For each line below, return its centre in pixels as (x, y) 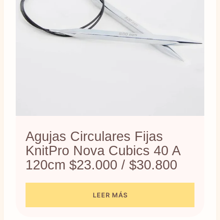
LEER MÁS (110, 195)
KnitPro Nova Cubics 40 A (103, 151)
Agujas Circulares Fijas (94, 136)
